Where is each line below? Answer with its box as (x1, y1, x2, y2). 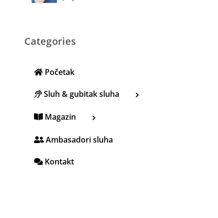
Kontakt (43, 156, 74, 167)
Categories (24, 34, 76, 48)
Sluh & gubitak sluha (42, 89, 119, 100)
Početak (43, 67, 74, 78)
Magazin (43, 111, 76, 122)
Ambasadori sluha (44, 134, 113, 145)
